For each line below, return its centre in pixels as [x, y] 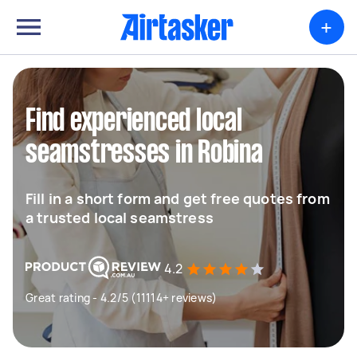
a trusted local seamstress [120, 218]
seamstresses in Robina [144, 154]
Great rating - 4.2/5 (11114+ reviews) [122, 298]
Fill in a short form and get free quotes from [178, 198]
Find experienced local [134, 122]
